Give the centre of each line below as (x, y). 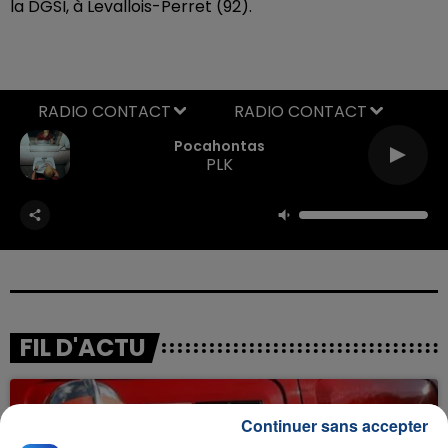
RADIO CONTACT (300, 111)
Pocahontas (219, 146)
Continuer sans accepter (334, 425)
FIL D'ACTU (83, 347)
